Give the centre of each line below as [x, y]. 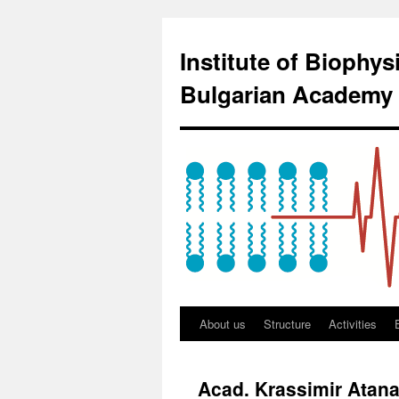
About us [223, 324]
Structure [287, 324]
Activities [353, 324]
